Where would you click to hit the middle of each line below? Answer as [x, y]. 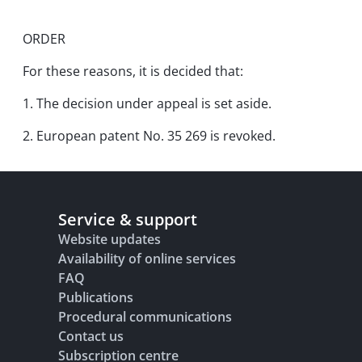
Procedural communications [145, 317]
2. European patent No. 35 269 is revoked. [149, 136]
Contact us [91, 336]
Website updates [109, 239]
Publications [96, 297]
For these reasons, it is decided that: [133, 71]
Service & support [128, 219]
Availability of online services [147, 259]
